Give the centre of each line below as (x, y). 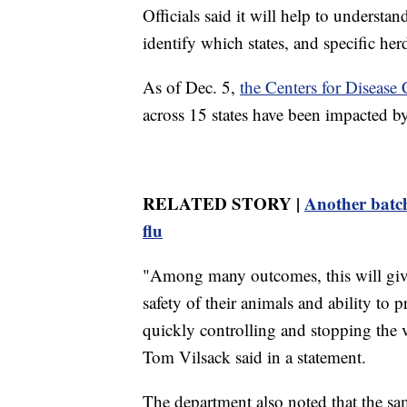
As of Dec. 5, (191, 86)
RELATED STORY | (223, 203)
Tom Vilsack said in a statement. (254, 356)
